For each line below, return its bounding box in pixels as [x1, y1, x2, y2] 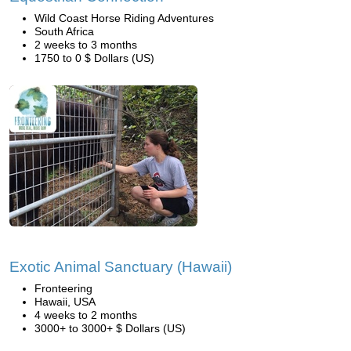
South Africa [34, 25, 94, 38]
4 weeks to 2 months [34, 309, 137, 321]
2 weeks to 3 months [34, 38, 137, 51]
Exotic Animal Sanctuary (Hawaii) [9, 259, 232, 275]
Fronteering [34, 282, 92, 295]
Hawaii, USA [34, 295, 96, 308]
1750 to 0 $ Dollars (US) [34, 52, 154, 64]
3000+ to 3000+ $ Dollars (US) [34, 322, 186, 335]
